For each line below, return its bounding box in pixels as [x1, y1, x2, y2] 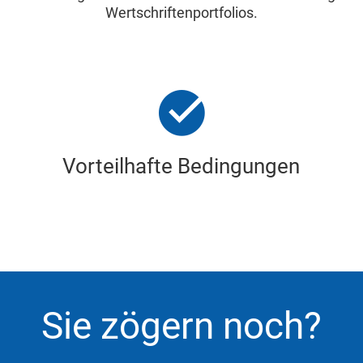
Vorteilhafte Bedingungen [62, 154, 301, 178]
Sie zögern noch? [41, 304, 322, 348]
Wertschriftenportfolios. [105, 4, 258, 21]
